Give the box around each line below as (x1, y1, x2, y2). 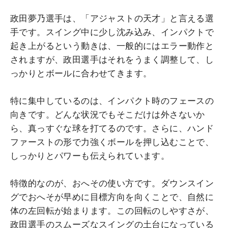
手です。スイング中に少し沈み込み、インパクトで (10, 26, 214, 37)
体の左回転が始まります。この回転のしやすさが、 (10, 205, 214, 216)
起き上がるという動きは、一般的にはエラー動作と (10, 40, 214, 51)
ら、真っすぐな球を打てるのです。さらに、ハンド (10, 123, 214, 133)
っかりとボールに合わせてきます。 (10, 68, 152, 78)
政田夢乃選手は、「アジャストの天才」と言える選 (10, 13, 214, 23)
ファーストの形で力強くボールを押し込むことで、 (10, 136, 214, 147)
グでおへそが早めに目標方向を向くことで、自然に (10, 191, 214, 202)
